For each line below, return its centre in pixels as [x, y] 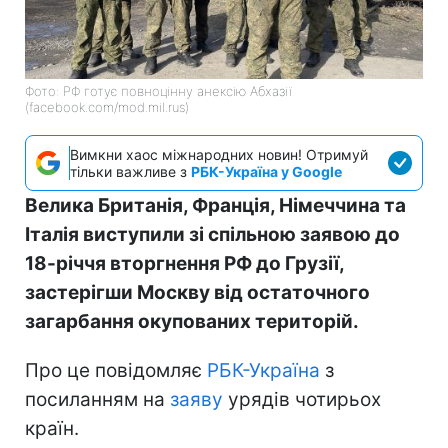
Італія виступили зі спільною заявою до [212, 234]
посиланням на [97, 399]
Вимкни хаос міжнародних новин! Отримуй [219, 154]
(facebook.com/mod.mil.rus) [107, 106]
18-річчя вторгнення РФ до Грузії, [184, 263]
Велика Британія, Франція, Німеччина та [215, 205]
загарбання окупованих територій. [192, 321]
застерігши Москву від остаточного [197, 292]
